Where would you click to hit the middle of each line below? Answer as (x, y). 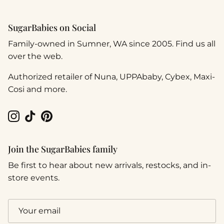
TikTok (42, 121)
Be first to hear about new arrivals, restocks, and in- (109, 165)
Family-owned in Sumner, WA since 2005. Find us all (112, 44)
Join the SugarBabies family (63, 149)
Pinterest (64, 121)
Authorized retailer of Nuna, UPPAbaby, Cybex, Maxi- (111, 77)
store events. (34, 178)
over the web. (35, 56)
